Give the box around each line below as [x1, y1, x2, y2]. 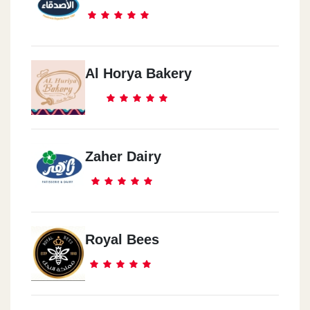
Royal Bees [85, 232, 159, 248]
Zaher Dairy [85, 149, 161, 165]
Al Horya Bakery [85, 66, 192, 82]
